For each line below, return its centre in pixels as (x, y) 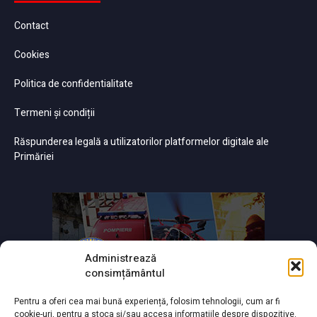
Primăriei (34, 157)
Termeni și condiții (54, 113)
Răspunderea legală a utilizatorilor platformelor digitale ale (142, 142)
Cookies (32, 55)
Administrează (121, 258)
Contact (31, 26)
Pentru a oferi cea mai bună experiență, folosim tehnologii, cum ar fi (147, 301)
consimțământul (125, 273)
